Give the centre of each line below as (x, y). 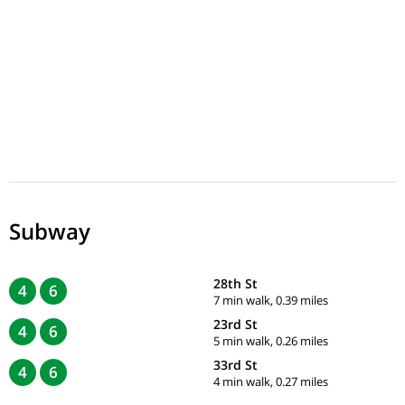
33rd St (235, 364)
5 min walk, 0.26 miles (271, 340)
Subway (50, 231)
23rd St (235, 324)
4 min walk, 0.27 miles (271, 381)
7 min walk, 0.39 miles (271, 300)
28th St (235, 283)
